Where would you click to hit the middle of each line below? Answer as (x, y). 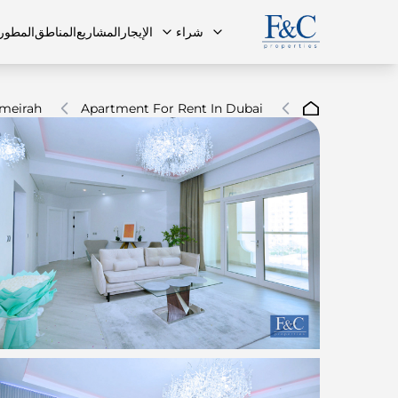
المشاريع (99, 32)
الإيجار (137, 32)
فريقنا (163, 172)
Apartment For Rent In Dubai (172, 108)
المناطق (56, 32)
